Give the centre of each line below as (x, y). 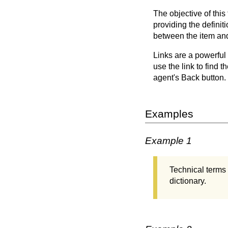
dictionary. (188, 181)
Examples (169, 113)
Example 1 (168, 141)
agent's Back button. (190, 77)
